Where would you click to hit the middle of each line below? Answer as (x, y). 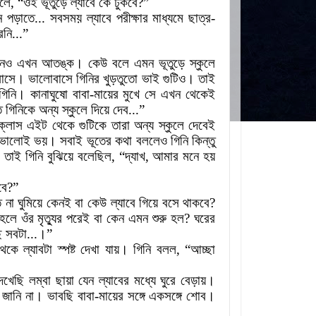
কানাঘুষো (49, 95)
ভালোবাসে (51, 79)
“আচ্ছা (200, 250)
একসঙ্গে (166, 296)
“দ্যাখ (132, 157)
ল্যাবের (114, 281)
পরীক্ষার (132, 18)
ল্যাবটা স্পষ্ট (49, 250)
